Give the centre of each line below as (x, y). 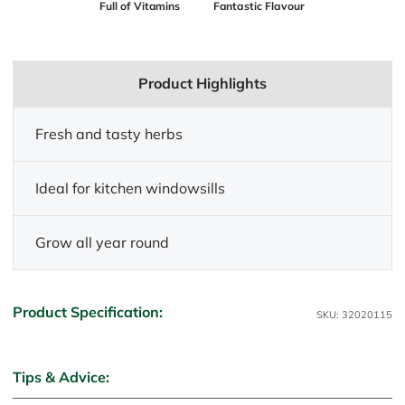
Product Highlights (202, 83)
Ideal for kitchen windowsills (130, 188)
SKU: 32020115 (354, 314)
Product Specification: (88, 311)
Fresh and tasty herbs (109, 134)
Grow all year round (102, 242)
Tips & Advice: (61, 377)
